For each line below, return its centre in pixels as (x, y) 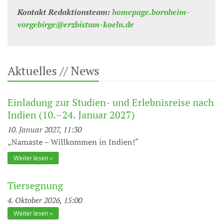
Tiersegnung (35, 185)
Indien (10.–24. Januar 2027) (71, 115)
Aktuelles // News (53, 71)
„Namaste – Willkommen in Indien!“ (73, 142)
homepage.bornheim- (151, 12)
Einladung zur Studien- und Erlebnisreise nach (111, 102)
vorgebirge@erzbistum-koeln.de (76, 24)
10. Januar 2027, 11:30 (45, 129)
